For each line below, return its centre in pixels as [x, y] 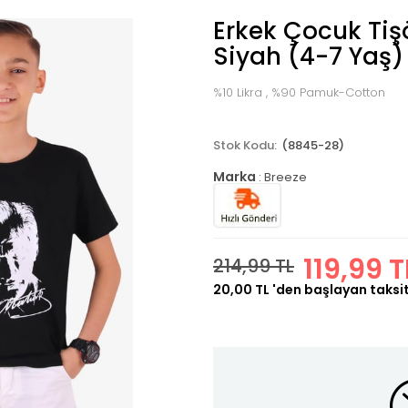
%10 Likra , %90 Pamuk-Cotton [299, 92]
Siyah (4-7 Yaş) [308, 56]
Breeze [286, 177]
